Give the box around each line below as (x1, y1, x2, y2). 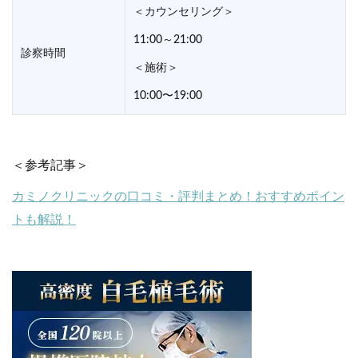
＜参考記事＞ (12, 159, 89, 173)
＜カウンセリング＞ (133, 6, 234, 18)
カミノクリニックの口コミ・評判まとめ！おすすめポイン (12, 190, 344, 204)
